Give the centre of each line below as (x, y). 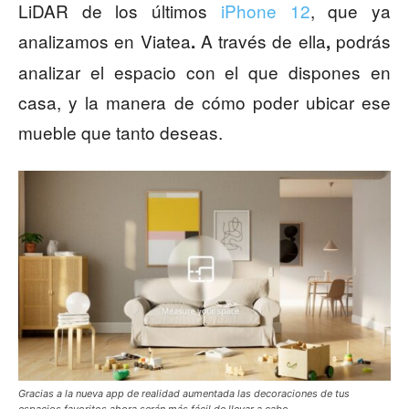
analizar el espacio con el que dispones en (204, 72)
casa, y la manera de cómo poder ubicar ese (204, 102)
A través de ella (263, 41)
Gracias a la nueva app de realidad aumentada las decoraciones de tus (184, 394)
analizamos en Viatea (105, 41)
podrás (364, 41)
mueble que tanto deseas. (121, 132)
